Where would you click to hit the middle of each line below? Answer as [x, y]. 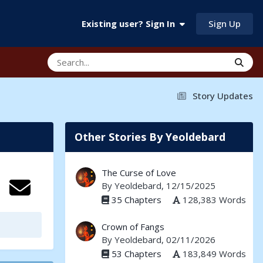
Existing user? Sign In [131, 24]
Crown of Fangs [133, 227]
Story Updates [223, 95]
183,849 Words [213, 253]
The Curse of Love [139, 173]
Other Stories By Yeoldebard [150, 137]
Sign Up [225, 23]
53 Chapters [136, 253]
